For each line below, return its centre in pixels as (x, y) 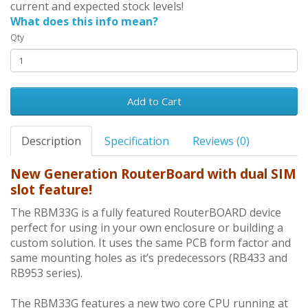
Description (51, 141)
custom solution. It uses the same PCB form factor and (151, 243)
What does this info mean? (84, 22)
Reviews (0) (221, 141)
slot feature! (51, 190)
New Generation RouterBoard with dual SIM (153, 174)
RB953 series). (46, 273)
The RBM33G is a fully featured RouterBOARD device (146, 213)
